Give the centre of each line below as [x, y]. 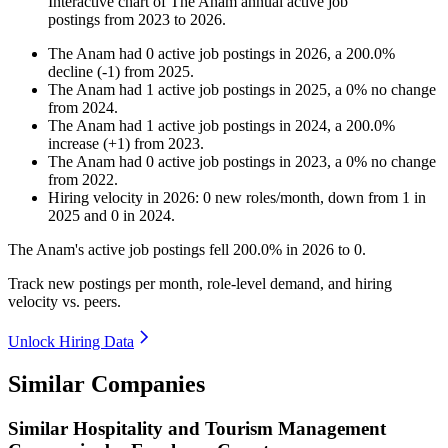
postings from [93, 20]
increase [73, 144]
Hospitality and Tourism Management [229, 428]
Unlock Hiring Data [71, 342]
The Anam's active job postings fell [120, 250]
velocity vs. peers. [64, 302]
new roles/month [265, 198]
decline [70, 72]
